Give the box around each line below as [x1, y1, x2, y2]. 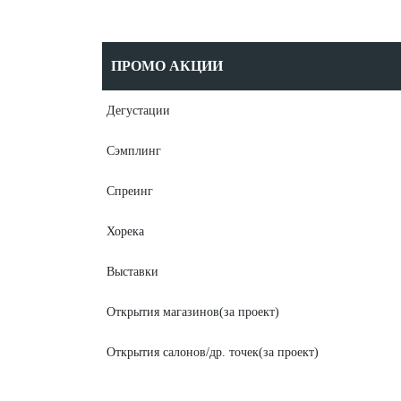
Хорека [107, 225, 144, 238]
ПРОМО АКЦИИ [111, 58, 223, 73]
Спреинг [107, 184, 153, 198]
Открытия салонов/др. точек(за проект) [107, 346, 319, 359]
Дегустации [107, 104, 170, 117]
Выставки [107, 265, 158, 278]
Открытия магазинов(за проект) [107, 305, 279, 319]
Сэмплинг [107, 144, 161, 158]
